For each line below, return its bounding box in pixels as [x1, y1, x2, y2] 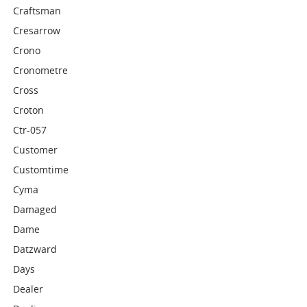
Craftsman [13, 4, 62, 17]
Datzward [13, 243, 58, 256]
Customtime [13, 163, 69, 176]
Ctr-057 [13, 123, 47, 136]
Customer [13, 143, 58, 156]
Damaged [13, 203, 58, 216]
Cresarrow [13, 24, 61, 37]
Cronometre [13, 64, 69, 77]
